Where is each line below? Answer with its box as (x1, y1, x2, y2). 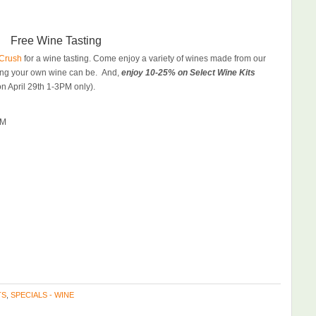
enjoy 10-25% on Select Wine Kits (121, 68, 255, 78)
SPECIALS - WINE (11, 291, 74, 299)
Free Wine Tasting (10, 35, 102, 47)
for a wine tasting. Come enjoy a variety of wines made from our (22, 54, 266, 63)
